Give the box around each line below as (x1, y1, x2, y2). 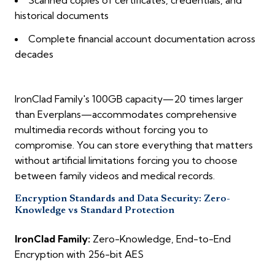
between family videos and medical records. (15, 169, 215, 182)
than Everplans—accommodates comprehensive (15, 108, 237, 121)
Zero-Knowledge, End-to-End (90, 233, 231, 246)
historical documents (15, 9, 109, 22)
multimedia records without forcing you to (15, 123, 208, 136)
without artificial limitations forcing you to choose (15, 154, 238, 167)
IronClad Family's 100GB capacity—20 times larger (15, 93, 243, 106)
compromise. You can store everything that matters (15, 139, 253, 152)
